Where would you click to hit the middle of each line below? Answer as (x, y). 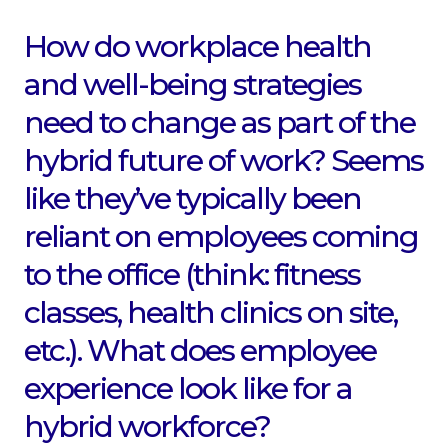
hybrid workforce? (147, 427)
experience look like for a (188, 389)
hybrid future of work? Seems (223, 161)
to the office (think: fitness (192, 275)
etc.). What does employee (200, 351)
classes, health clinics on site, (210, 313)
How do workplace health (197, 47)
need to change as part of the (219, 123)
